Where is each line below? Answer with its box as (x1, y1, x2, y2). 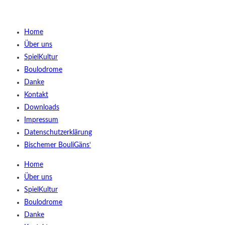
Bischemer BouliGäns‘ (24, 141, 91, 149)
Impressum (24, 116, 58, 124)
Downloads (24, 103, 59, 111)
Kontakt (24, 91, 48, 98)
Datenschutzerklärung (24, 129, 92, 136)
